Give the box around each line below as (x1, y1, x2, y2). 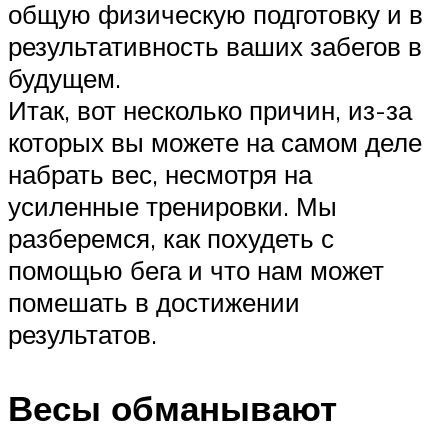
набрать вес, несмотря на (8, 158, 312, 191)
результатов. (8, 318, 157, 351)
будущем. (8, 62, 121, 95)
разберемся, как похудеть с (8, 222, 334, 255)
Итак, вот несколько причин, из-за (8, 94, 412, 127)
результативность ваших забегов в (8, 30, 422, 63)
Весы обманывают (8, 385, 337, 430)
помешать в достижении (8, 286, 300, 319)
